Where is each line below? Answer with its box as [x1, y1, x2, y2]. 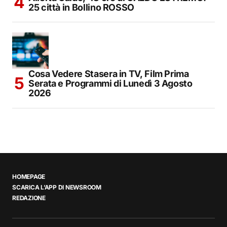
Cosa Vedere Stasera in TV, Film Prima [28, 68, 189, 79]
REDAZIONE [12, 194, 46, 202]
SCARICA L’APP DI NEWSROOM [12, 183, 101, 192]
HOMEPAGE [12, 173, 46, 181]
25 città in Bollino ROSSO [28, 2, 134, 13]
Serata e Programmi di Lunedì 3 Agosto [28, 78, 193, 89]
